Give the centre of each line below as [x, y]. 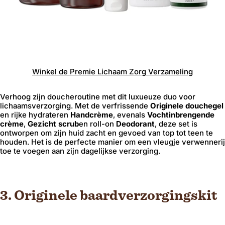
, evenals [130, 115]
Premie [82, 72]
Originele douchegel [187, 106]
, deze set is [176, 124]
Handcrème [92, 115]
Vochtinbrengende [181, 115]
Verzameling [170, 72]
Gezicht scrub [53, 124]
